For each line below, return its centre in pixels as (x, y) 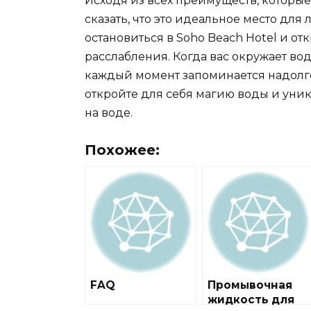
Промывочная (250, 285)
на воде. (109, 113)
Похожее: (122, 150)
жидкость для (251, 300)
